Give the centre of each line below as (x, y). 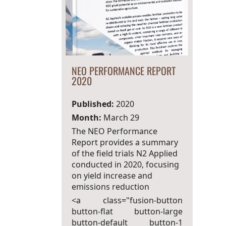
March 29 (120, 118)
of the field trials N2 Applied (124, 153)
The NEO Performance (114, 131)
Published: (93, 104)
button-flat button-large (127, 211)
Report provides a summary (125, 142)
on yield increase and (112, 176)
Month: (86, 118)
